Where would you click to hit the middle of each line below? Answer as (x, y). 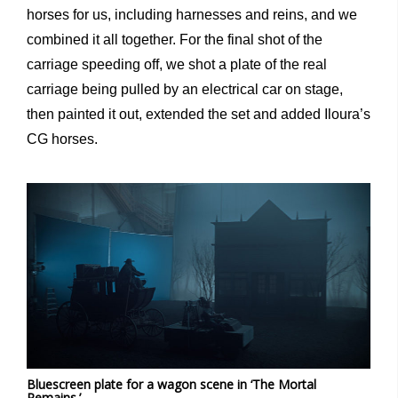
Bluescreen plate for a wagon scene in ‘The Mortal (171, 385)
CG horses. (62, 139)
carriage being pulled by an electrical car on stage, (185, 89)
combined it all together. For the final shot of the (175, 39)
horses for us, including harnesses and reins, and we (192, 14)
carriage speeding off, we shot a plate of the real (177, 64)
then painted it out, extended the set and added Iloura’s (199, 114)
